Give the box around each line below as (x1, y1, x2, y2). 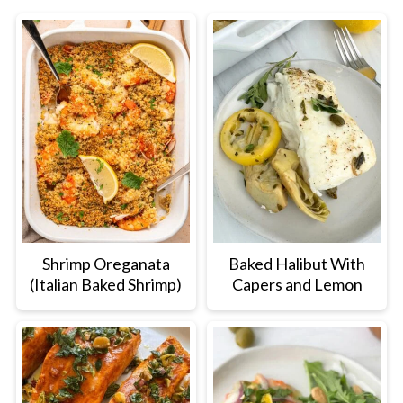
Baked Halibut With (228, 254, 366, 274)
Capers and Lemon (231, 274, 363, 295)
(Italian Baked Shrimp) (30, 274, 183, 295)
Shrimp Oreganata (41, 254, 170, 274)
